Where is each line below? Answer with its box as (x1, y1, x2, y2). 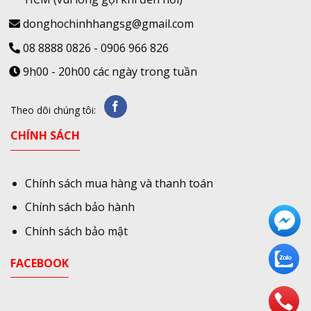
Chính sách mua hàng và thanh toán (24, 175, 213, 191)
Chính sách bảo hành (24, 199, 135, 215)
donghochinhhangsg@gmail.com (22, 16, 194, 32)
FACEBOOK (10, 255, 69, 271)
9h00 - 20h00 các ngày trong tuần (19, 64, 197, 80)
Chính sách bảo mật (24, 223, 128, 239)
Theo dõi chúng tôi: (10, 103, 96, 117)
